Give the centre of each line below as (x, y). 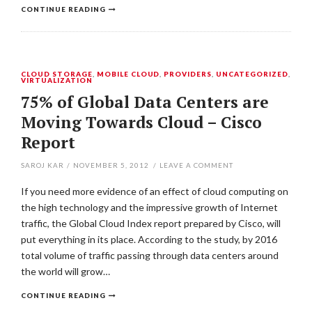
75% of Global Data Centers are (145, 102)
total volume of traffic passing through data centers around (150, 255)
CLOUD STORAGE (57, 74)
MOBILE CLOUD (128, 74)
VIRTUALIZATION (57, 80)
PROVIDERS (188, 74)
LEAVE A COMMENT (197, 165)
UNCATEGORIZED (252, 74)
